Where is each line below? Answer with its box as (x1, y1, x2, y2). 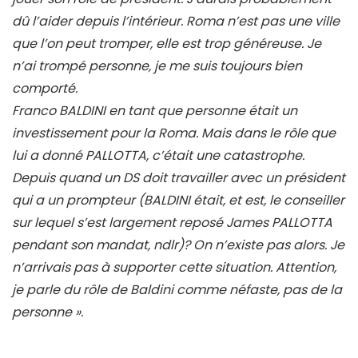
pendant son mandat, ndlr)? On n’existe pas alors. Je (12, 236, 344, 255)
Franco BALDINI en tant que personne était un (12, 101, 297, 121)
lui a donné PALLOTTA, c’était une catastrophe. (12, 146, 304, 165)
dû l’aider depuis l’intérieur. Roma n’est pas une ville (12, 12, 340, 31)
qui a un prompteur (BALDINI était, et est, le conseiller (12, 191, 344, 210)
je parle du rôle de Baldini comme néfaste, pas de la (12, 280, 342, 300)
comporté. (12, 79, 81, 98)
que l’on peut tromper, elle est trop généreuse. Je (12, 34, 321, 54)
